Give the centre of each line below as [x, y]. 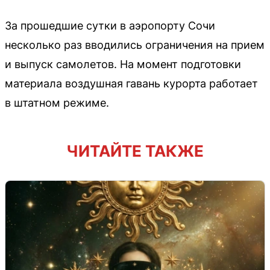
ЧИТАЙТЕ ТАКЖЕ [135, 151]
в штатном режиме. [57, 102]
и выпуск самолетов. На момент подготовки [123, 64]
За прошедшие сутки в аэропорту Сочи [110, 25]
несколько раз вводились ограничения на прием [135, 45]
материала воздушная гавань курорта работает [131, 83]
